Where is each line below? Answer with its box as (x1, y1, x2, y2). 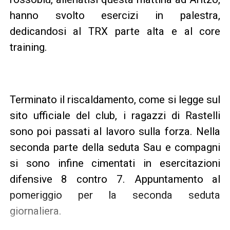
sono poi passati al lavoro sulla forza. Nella (9, 125, 221, 138)
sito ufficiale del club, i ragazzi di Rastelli (9, 109, 221, 122)
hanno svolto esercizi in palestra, (9, 9, 221, 22)
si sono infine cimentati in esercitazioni (9, 157, 221, 169)
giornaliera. (9, 204, 62, 217)
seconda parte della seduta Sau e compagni (9, 141, 221, 154)
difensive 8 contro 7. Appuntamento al (9, 172, 221, 185)
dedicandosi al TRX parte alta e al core (9, 25, 221, 37)
